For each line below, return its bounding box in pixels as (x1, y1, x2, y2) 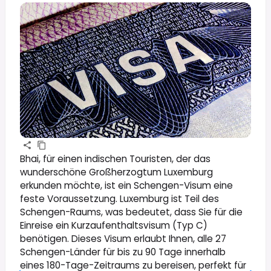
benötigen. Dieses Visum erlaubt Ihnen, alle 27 (20, 232, 226, 245)
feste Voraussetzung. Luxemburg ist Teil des (20, 192, 219, 205)
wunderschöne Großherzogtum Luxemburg (20, 165, 213, 178)
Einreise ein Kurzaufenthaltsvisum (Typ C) (20, 218, 207, 232)
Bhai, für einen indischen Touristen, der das (20, 152, 211, 165)
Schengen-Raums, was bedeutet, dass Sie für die (20, 205, 243, 218)
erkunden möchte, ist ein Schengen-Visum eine (20, 178, 233, 192)
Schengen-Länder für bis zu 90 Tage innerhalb (20, 245, 226, 258)
